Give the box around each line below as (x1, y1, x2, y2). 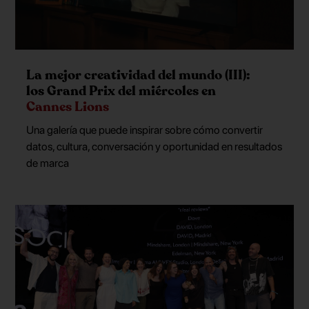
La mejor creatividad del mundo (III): (26, 66, 251, 85)
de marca (26, 156, 70, 170)
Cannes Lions (26, 98, 110, 117)
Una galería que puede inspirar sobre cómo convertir (26, 123, 263, 137)
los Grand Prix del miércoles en (26, 82, 217, 101)
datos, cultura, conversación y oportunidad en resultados (26, 139, 283, 153)
